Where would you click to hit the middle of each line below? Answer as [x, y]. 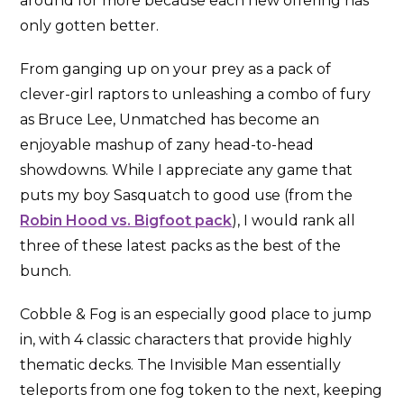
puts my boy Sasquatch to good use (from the [187, 195]
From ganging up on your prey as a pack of [176, 69]
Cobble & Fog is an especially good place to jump [196, 314]
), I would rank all [294, 220]
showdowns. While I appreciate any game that [187, 170]
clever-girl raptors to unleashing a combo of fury [196, 94]
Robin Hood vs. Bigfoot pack [126, 220]
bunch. [46, 271]
